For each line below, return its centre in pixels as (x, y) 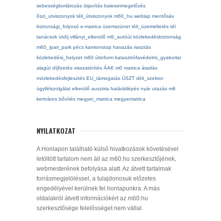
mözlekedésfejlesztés (61, 78)
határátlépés (125, 89)
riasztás (142, 47)
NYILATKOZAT (56, 131)
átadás (149, 68)
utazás (160, 89)
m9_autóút (119, 37)
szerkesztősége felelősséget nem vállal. (90, 208)
